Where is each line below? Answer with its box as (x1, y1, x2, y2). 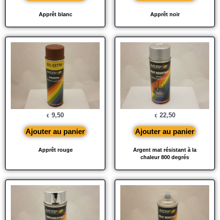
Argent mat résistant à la (133, 146, 196, 153)
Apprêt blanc (38, 11, 72, 17)
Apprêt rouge (38, 146, 73, 153)
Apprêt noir (150, 11, 180, 17)
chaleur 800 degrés (140, 154, 189, 160)
